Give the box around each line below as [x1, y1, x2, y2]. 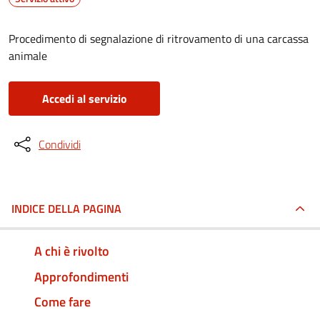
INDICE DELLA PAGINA [11, 200, 121, 217]
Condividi [39, 136, 81, 153]
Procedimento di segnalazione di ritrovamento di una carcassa [9, 30, 309, 47]
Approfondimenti [34, 266, 129, 286]
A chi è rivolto [34, 241, 109, 261]
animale [9, 47, 47, 64]
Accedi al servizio [41, 90, 127, 107]
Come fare [34, 292, 91, 312]
